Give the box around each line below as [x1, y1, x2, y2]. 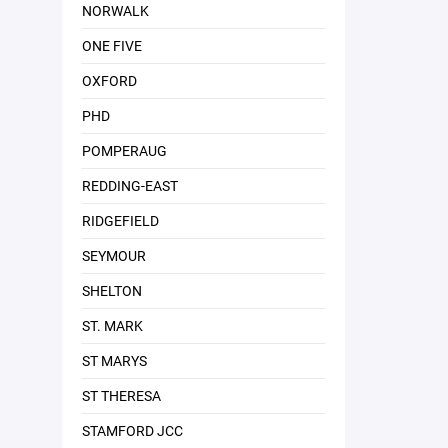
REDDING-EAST [82, 176, 178, 195]
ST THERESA [82, 386, 161, 405]
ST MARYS [82, 351, 147, 370]
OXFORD [82, 71, 137, 90]
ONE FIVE [82, 36, 142, 55]
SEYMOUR [82, 246, 146, 265]
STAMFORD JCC [82, 421, 183, 440]
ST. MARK [82, 316, 143, 335]
